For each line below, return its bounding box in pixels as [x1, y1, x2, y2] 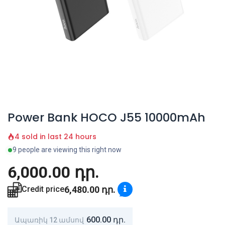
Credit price [22, 184, 64, 194]
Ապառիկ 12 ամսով [15, 215, 84, 224]
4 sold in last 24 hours [15, 132, 96, 142]
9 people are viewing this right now [13, 146, 122, 154]
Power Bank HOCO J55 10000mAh [8, 109, 205, 126]
